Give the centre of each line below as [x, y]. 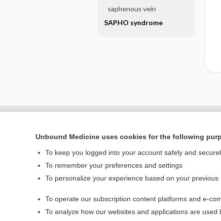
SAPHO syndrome [133, 22]
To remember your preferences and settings [114, 165]
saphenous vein [131, 9]
